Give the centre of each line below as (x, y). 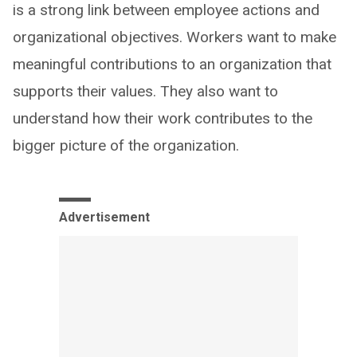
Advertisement (104, 217)
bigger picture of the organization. (126, 145)
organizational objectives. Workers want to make (175, 37)
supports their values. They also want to (145, 91)
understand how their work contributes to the (163, 118)
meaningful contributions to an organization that (172, 64)
